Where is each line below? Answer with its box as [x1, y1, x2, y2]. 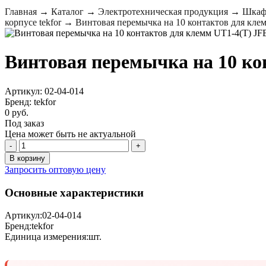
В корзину [9, 153, 45, 163]
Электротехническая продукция [98, 7, 228, 17]
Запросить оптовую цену [5, 164, 106, 175]
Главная [5, 7, 37, 17]
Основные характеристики [5, 186, 144, 199]
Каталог [51, 7, 84, 17]
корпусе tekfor [5, 17, 61, 27]
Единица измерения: [5, 232, 88, 242]
